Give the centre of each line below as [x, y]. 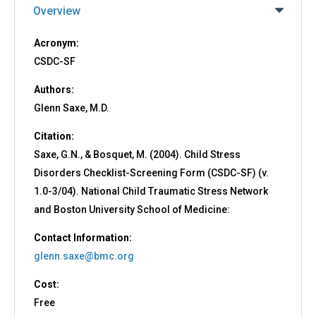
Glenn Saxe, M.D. [71, 108]
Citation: [55, 136]
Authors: [55, 90]
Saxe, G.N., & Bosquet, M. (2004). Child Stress [137, 155]
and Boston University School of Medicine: [132, 210]
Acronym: [57, 43]
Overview [57, 11]
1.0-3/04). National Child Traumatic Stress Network [151, 192]
